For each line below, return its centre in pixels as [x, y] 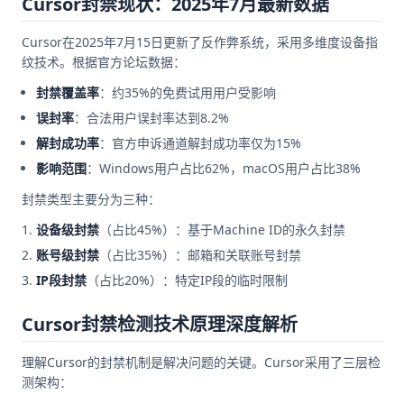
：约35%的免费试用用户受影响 [188, 92]
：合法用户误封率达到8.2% [151, 117]
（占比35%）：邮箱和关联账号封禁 [200, 254]
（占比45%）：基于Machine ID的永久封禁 [222, 229]
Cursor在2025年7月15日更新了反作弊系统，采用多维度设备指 [200, 41]
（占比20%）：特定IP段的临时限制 [187, 280]
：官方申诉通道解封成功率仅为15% [200, 142]
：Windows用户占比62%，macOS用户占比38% [224, 168]
